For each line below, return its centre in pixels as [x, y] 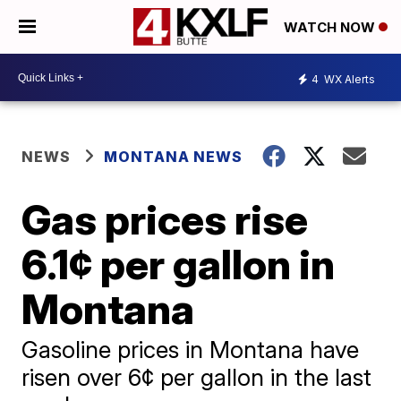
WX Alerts [348, 79]
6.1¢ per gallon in [179, 264]
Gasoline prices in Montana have [191, 350]
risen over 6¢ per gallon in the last [197, 377]
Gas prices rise [165, 219]
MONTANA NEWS [174, 157]
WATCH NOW [331, 28]
